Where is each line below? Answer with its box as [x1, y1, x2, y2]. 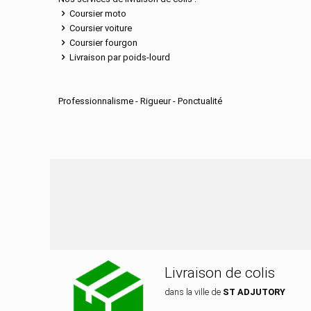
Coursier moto [67, 8, 126, 19]
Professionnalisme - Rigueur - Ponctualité [58, 96, 222, 106]
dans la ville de [165, 287, 224, 297]
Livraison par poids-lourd [67, 52, 170, 62]
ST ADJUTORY [223, 287, 286, 297]
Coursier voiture [67, 23, 132, 33]
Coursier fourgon [67, 37, 137, 48]
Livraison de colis [165, 264, 276, 281]
